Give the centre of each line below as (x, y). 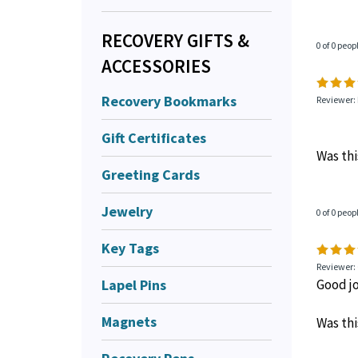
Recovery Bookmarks (169, 101)
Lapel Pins (134, 284)
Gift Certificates (154, 137)
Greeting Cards (151, 174)
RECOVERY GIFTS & (175, 40)
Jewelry (127, 211)
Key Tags (130, 248)
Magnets (129, 321)
